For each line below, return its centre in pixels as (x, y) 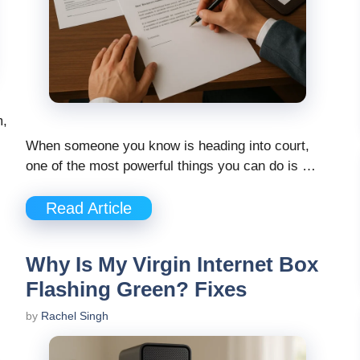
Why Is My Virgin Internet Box (172, 265)
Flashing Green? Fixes (136, 290)
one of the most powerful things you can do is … (171, 166)
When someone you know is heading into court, (168, 145)
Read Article (89, 209)
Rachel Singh (75, 316)
